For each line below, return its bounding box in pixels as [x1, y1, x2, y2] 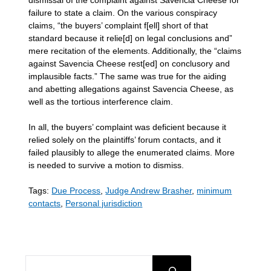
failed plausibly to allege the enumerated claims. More [28, 147, 235, 157]
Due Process [51, 185, 101, 195]
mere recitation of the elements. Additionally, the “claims [28, 45, 242, 56]
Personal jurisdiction [65, 198, 143, 208]
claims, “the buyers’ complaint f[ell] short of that [28, 20, 209, 30]
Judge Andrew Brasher [105, 185, 192, 195]
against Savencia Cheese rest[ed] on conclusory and [28, 58, 230, 68]
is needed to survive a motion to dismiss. [28, 160, 184, 170]
